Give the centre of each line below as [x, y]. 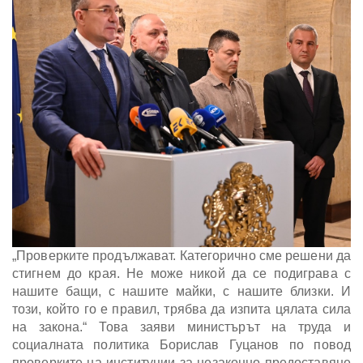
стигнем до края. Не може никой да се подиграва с [181, 274]
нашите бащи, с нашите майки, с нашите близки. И [181, 292]
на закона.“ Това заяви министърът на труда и [181, 327]
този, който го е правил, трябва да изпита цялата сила [181, 310]
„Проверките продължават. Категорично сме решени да [182, 256]
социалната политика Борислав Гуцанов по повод [181, 345]
